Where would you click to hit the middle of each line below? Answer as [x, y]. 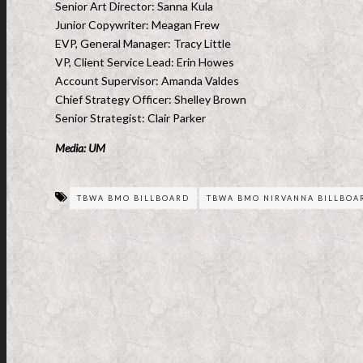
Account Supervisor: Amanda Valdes [149, 81]
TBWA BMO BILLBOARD [133, 198]
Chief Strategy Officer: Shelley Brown [152, 99]
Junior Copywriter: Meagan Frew [140, 25]
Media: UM [80, 148]
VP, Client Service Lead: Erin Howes [146, 62]
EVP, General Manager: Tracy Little [144, 43]
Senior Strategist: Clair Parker [133, 118]
